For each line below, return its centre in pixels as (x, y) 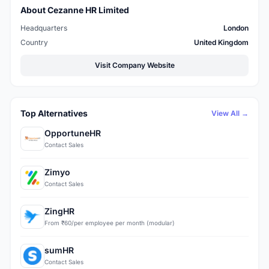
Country (34, 42)
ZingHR (59, 211)
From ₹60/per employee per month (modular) (110, 223)
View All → (230, 113)
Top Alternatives (54, 113)
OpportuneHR (73, 133)
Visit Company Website (134, 65)
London (236, 28)
